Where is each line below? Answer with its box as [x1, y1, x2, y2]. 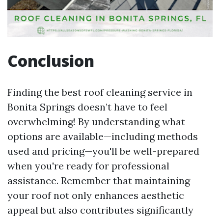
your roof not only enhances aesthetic [7, 189, 184, 201]
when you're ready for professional [7, 160, 169, 172]
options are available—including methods [7, 130, 198, 142]
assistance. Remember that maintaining [7, 174, 190, 187]
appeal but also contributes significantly [7, 204, 193, 216]
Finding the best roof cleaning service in [7, 86, 192, 98]
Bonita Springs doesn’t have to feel [7, 101, 167, 113]
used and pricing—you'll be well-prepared [7, 145, 199, 157]
